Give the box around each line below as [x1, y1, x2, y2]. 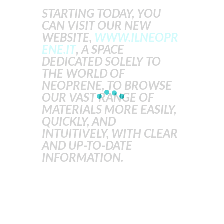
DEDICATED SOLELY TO [42, 54, 161, 69]
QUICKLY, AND [42, 114, 116, 129]
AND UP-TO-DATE [42, 138, 132, 153]
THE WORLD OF [42, 66, 125, 81]
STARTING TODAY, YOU [42, 6, 161, 21]
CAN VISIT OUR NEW [42, 18, 151, 33]
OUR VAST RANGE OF [42, 90, 154, 105]
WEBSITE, [42, 30, 94, 45]
